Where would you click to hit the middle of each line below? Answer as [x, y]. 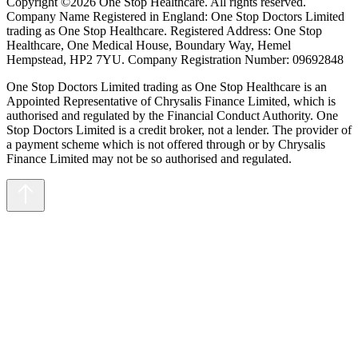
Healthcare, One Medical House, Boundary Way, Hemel [149, 45]
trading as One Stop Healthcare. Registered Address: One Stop [164, 30]
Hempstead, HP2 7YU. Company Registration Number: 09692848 [175, 59]
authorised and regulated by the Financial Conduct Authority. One [172, 115]
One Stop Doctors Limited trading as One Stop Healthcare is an [167, 86]
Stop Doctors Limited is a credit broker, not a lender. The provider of [179, 129]
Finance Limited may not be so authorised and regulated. [149, 158]
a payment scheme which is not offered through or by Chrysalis [166, 144]
